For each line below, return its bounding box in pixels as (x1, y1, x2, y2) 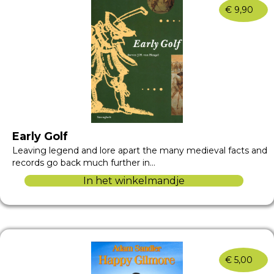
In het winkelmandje (83, 174, 185, 187)
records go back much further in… (12, 157, 155, 168)
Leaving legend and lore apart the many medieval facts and (12, 144, 267, 156)
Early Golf (12, 129, 68, 143)
